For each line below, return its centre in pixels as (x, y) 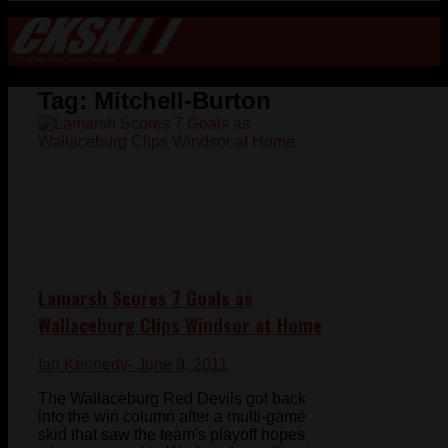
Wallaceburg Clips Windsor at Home (180, 324)
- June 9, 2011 (178, 365)
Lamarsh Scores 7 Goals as (145, 297)
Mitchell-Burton (182, 100)
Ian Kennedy (83, 365)
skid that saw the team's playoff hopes (171, 435)
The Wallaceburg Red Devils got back (172, 399)
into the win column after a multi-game (172, 417)
